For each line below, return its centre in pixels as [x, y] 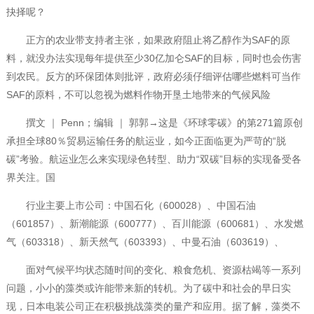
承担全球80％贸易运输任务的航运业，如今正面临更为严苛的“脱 [146, 141]
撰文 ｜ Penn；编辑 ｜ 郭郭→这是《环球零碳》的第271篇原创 [154, 123]
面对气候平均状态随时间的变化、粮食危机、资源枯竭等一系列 [153, 270]
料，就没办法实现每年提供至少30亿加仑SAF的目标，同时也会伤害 [153, 59]
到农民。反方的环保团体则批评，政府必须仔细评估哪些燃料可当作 [153, 77]
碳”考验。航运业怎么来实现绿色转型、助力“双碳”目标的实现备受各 [153, 159]
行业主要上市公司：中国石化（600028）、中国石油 [131, 206]
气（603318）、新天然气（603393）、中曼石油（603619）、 [145, 242]
